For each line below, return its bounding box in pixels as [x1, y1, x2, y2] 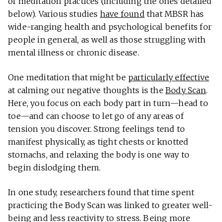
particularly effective [128, 72, 210, 82]
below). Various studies [8, 8, 100, 19]
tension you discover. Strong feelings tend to [8, 123, 185, 134]
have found [100, 8, 145, 19]
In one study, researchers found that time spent [8, 187, 195, 197]
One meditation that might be [8, 72, 128, 82]
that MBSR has [144, 8, 204, 19]
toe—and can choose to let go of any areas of [8, 111, 184, 121]
